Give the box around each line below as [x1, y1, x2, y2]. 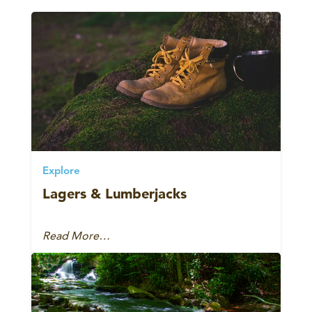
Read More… [42, 228, 110, 242]
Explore [42, 166, 80, 177]
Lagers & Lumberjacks [42, 185, 187, 202]
